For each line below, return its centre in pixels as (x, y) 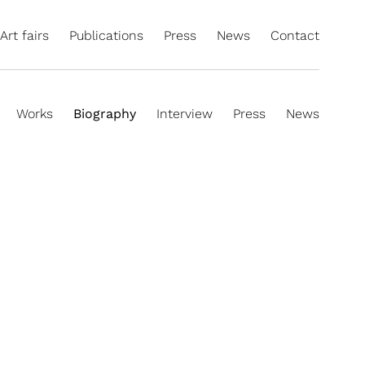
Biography (105, 114)
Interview (185, 114)
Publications (106, 35)
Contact (295, 35)
